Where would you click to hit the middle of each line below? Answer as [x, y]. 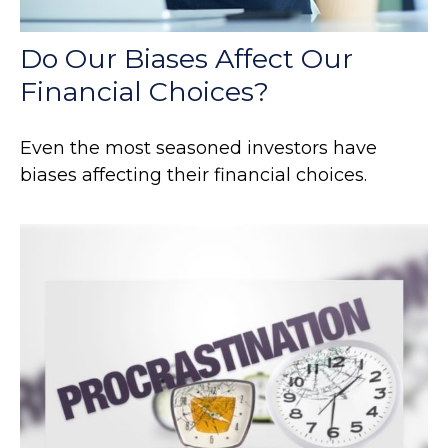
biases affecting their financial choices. [193, 174]
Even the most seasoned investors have [198, 147]
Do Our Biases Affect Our [186, 58]
